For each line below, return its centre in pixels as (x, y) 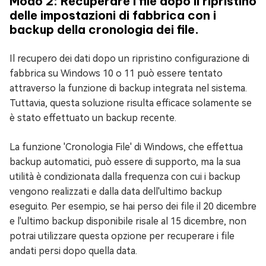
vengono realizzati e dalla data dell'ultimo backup (116, 192)
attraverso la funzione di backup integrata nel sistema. (128, 88)
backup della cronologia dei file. (104, 30)
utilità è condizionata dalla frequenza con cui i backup (125, 177)
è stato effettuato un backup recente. (93, 118)
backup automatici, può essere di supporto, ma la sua (125, 162)
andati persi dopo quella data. (73, 251)
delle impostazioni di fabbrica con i (113, 15)
